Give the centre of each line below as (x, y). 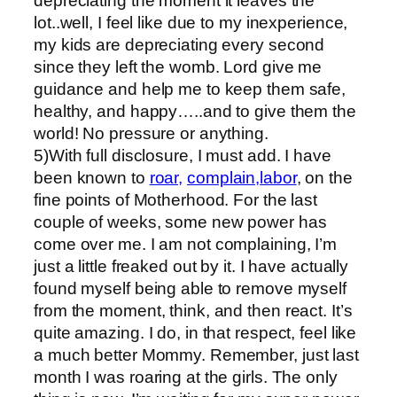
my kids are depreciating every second (179, 44)
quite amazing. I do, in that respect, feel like (195, 332)
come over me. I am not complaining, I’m (186, 244)
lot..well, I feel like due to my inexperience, (191, 22)
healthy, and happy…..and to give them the (195, 111)
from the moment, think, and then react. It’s (193, 310)
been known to (92, 177)
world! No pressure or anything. (151, 133)
